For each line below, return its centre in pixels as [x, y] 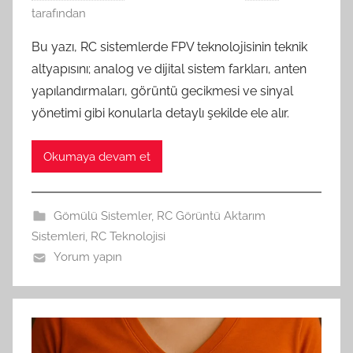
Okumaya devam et [97, 156]
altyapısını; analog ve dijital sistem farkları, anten [169, 69]
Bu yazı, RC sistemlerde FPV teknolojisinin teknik [169, 47]
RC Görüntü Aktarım [211, 216]
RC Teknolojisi [128, 237]
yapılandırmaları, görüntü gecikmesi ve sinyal [162, 91]
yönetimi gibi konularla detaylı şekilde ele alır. [160, 113]
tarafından [59, 14]
